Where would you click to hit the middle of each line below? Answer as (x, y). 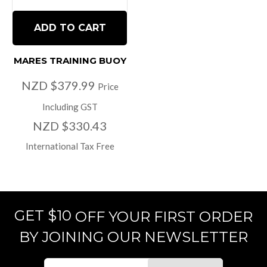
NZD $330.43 (70, 125)
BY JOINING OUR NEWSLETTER (133, 237)
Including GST (70, 106)
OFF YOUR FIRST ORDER (164, 217)
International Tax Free (70, 146)
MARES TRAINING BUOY (70, 60)
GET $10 (45, 216)
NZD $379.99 (59, 85)
